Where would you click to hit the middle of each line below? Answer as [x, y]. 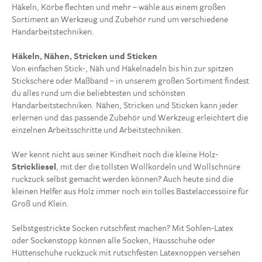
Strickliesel [34, 168]
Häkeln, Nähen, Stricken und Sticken [85, 57]
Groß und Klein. [40, 204]
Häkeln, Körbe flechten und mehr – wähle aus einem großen [119, 8]
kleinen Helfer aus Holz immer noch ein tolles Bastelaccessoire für [130, 192]
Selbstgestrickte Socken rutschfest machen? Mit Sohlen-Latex [123, 229]
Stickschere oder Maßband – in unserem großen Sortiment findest [130, 82]
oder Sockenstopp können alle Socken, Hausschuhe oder [113, 241]
